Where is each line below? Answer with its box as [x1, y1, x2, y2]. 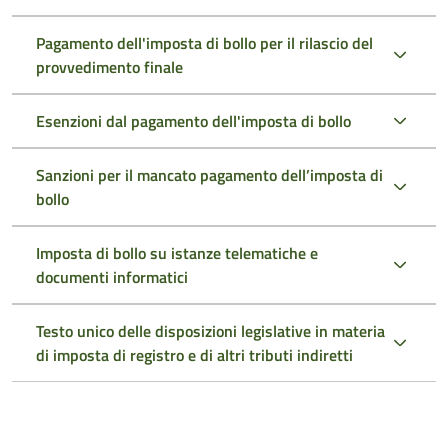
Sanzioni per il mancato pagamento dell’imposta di [36, 162, 383, 187]
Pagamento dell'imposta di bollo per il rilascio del [36, 30, 373, 55]
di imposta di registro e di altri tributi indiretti [36, 342, 353, 367]
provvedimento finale [36, 54, 183, 79]
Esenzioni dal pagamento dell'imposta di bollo [36, 108, 351, 133]
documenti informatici [36, 264, 188, 289]
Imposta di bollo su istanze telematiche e [36, 240, 318, 265]
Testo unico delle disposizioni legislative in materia [36, 318, 385, 343]
